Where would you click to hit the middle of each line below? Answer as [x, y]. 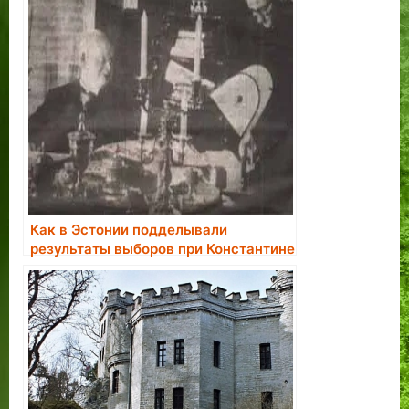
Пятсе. [53, 267]
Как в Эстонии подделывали [129, 229]
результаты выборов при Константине [163, 248]
